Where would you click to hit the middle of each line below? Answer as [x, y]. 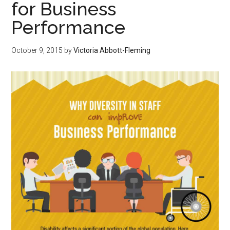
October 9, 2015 [37, 50]
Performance [69, 27]
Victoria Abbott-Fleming [112, 50]
